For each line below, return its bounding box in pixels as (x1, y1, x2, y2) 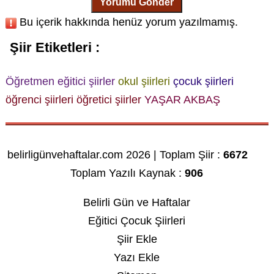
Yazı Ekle (114, 251, 160, 264)
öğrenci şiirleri (5, 93, 73, 106)
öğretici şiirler (76, 93, 141, 106)
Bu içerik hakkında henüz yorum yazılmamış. (16, 16, 238, 29)
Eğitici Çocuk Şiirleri (88, 214, 186, 227)
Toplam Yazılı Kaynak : (70, 166, 185, 179)
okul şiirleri (117, 75, 170, 87)
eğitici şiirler (57, 75, 115, 87)
